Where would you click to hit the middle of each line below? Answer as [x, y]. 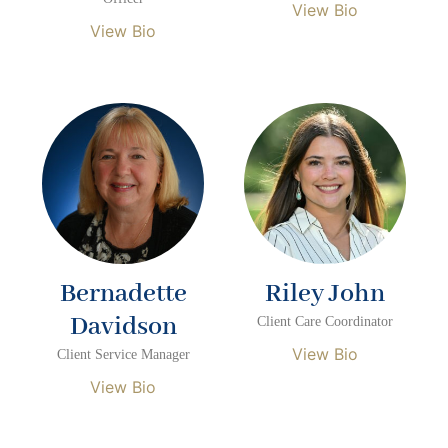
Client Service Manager [123, 355]
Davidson [123, 327]
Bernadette [123, 294]
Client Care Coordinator [324, 322]
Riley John [324, 294]
